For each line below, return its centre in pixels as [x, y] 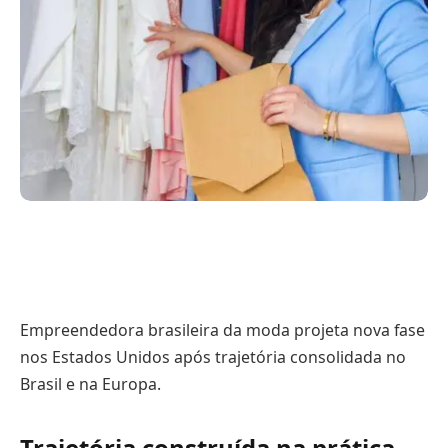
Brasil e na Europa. [90, 384]
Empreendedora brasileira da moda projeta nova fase [222, 330]
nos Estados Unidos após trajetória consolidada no [213, 357]
